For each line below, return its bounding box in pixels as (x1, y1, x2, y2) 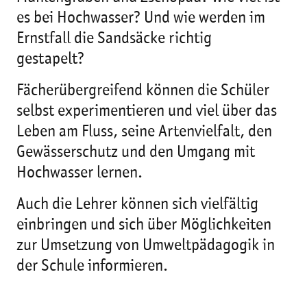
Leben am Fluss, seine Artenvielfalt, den (16, 124, 272, 140)
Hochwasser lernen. (16, 165, 143, 182)
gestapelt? (16, 51, 93, 68)
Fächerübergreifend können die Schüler (16, 83, 269, 99)
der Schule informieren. (16, 258, 168, 275)
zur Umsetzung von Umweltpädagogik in (16, 238, 275, 254)
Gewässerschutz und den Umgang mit (16, 145, 255, 161)
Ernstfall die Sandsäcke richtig (16, 31, 212, 47)
